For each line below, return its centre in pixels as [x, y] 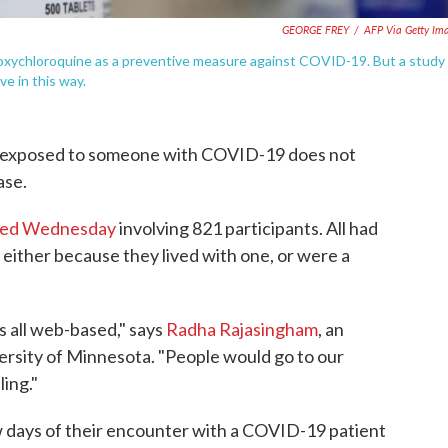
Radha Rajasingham [242, 328]
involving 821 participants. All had [247, 227]
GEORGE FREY [315, 29]
